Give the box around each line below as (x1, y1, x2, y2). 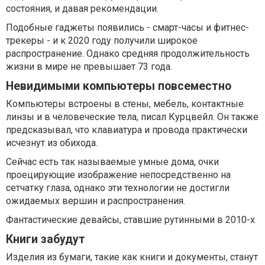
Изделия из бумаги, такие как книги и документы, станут (6, 251, 258, 263)
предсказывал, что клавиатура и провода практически (6, 124, 247, 136)
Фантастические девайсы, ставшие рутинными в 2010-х (6, 214, 255, 226)
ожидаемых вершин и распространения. (6, 195, 185, 207)
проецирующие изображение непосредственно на (6, 169, 231, 181)
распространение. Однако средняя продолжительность (6, 48, 250, 60)
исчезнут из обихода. (6, 137, 98, 149)
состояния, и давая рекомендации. (6, 3, 159, 15)
